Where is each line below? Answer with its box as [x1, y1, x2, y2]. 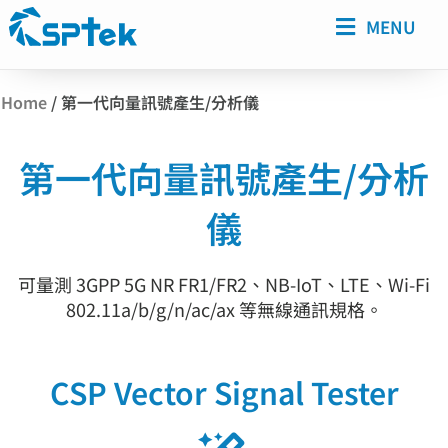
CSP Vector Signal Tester [49, 370, 399, 415]
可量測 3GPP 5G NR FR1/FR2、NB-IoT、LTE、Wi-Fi [18, 270, 430, 297]
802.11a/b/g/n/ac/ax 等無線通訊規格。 [65, 295, 383, 322]
